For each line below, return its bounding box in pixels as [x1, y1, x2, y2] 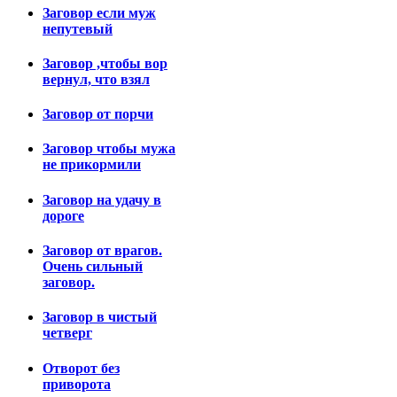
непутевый [43, 20, 113, 36]
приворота [43, 376, 111, 392]
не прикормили [43, 157, 141, 173]
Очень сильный [43, 258, 143, 274]
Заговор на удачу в [43, 191, 161, 207]
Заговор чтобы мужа [43, 141, 175, 157]
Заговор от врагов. [43, 242, 162, 258]
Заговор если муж [43, 4, 156, 20]
